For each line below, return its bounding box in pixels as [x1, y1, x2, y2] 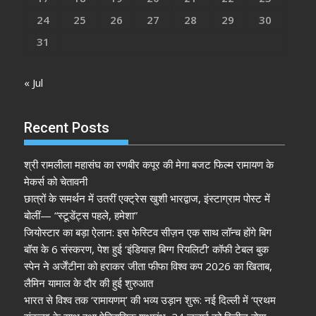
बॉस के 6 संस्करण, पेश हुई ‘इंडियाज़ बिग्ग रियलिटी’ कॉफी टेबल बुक [24, 241, 269, 256]
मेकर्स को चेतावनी [24, 174, 88, 188]
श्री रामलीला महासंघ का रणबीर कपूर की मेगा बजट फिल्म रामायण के [24, 157, 274, 171]
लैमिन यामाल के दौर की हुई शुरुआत [24, 275, 154, 290]
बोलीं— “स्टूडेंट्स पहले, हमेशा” [24, 207, 138, 222]
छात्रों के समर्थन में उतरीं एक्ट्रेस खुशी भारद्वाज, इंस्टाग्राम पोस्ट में [24, 190, 271, 205]
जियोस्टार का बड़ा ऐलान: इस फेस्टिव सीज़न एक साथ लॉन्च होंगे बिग [24, 224, 272, 239]
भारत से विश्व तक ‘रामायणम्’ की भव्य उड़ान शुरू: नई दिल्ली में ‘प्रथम [24, 292, 276, 307]
